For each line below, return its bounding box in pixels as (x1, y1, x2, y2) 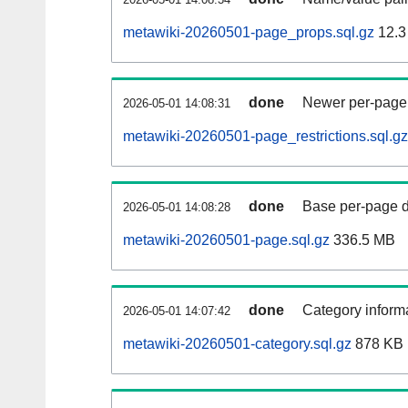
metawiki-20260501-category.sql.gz (123, 336, 352, 352)
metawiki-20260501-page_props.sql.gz (123, 25, 374, 41)
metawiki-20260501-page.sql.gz (123, 232, 330, 249)
